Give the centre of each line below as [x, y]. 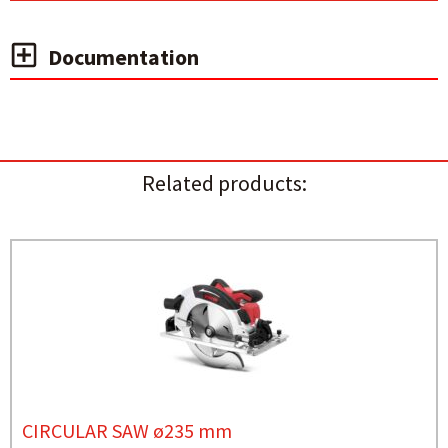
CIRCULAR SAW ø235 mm [127, 430]
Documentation [123, 57]
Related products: [224, 183]
